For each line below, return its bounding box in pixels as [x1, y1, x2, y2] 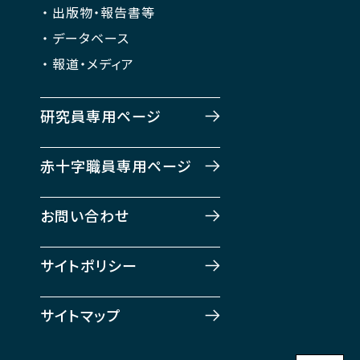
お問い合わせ [40, 204, 129, 226]
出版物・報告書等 [52, 2, 155, 22]
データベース [52, 27, 129, 47]
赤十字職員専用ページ [40, 154, 192, 176]
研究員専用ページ [40, 104, 162, 126]
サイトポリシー [40, 255, 137, 276]
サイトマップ [40, 305, 121, 326]
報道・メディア [52, 53, 134, 73]
